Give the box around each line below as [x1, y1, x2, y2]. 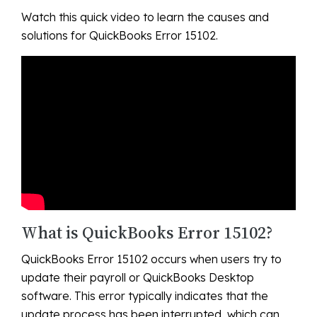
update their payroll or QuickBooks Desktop [21, 270, 254, 285]
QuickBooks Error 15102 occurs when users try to [21, 252, 282, 267]
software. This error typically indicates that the [21, 289, 268, 304]
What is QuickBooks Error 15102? [21, 221, 273, 245]
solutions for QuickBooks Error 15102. [21, 28, 218, 42]
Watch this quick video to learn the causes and [21, 9, 269, 24]
